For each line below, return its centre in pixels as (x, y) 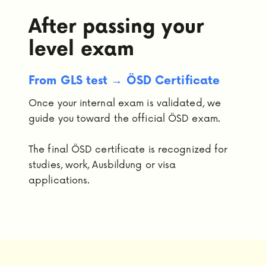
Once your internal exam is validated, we (125, 104)
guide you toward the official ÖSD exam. (124, 119)
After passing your (116, 27)
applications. (59, 181)
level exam (81, 49)
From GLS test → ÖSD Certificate (124, 81)
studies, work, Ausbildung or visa (102, 165)
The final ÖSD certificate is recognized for (128, 150)
